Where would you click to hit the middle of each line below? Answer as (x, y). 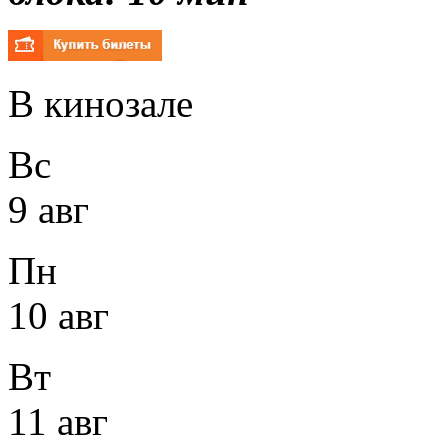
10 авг (58, 315)
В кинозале (100, 103)
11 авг (58, 421)
